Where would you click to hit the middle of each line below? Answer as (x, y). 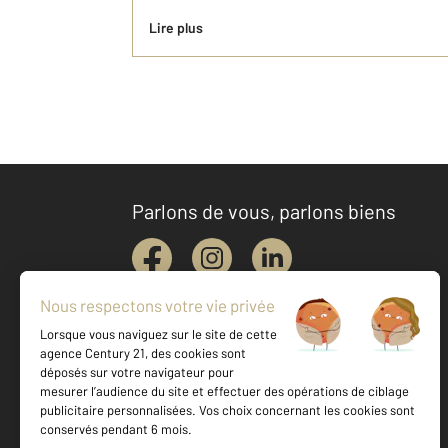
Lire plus (176, 27)
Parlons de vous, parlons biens (264, 211)
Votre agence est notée (257, 428)
